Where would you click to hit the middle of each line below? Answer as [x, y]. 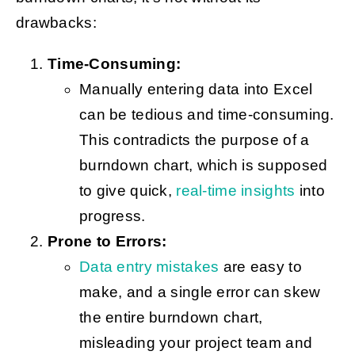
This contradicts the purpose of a [194, 140]
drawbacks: [56, 23]
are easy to [260, 267]
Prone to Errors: [107, 242]
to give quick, [128, 191]
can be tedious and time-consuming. [206, 115]
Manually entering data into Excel [196, 90]
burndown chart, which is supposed [203, 166]
